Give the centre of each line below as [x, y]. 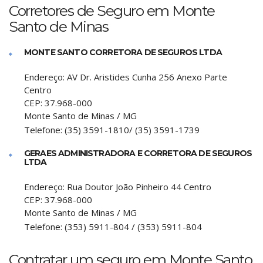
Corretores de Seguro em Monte [112, 11]
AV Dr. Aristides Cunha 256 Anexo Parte [147, 77]
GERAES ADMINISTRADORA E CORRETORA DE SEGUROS [138, 153]
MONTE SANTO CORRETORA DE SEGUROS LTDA [123, 52]
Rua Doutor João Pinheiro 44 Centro [139, 187]
